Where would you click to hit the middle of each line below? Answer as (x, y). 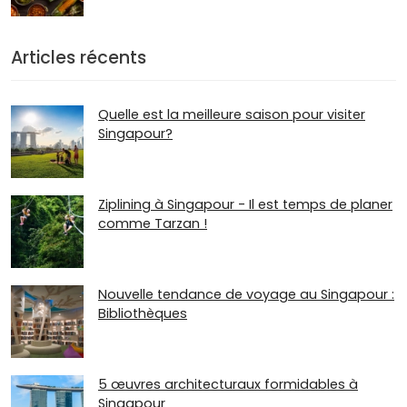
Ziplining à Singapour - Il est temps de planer (245, 205)
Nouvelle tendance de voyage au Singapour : (246, 295)
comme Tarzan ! (153, 224)
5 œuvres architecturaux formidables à (228, 385)
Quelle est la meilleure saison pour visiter (232, 114)
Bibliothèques (143, 314)
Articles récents (79, 58)
